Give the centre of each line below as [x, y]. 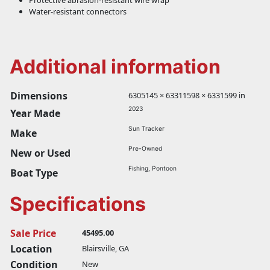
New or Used [40, 153]
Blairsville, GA [105, 249]
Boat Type [34, 173]
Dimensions [39, 96]
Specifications [78, 204]
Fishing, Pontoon [152, 168]
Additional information [115, 67]
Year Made [35, 114]
